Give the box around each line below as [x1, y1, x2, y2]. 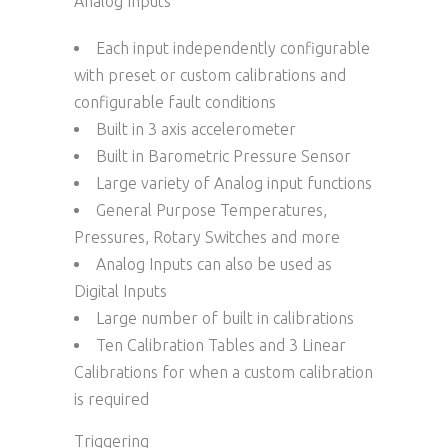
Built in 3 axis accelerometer [96, 119, 296, 138]
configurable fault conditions [74, 92, 276, 111]
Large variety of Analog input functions [96, 173, 372, 192]
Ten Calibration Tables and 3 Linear [96, 335, 346, 354]
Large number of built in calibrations [96, 308, 354, 327]
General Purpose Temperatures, [96, 200, 327, 219]
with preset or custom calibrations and [74, 65, 346, 84]
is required [74, 389, 149, 408]
